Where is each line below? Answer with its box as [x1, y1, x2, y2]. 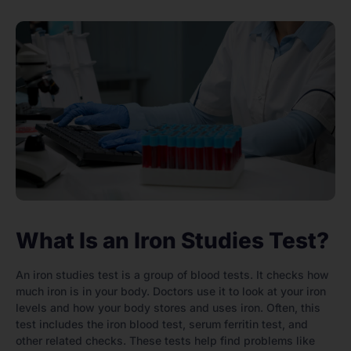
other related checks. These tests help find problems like [16, 333, 315, 347]
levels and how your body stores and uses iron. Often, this [16, 300, 320, 314]
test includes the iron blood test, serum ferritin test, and [16, 317, 308, 331]
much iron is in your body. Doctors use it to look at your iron [16, 284, 326, 298]
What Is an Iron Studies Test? [16, 226, 329, 254]
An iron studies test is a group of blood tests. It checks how [16, 267, 329, 281]
